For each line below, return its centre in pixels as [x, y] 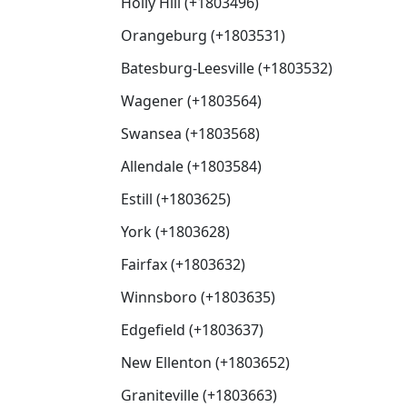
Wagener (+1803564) [191, 101]
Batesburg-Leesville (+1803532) [227, 68]
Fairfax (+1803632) [183, 264]
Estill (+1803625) [176, 199]
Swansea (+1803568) [190, 134]
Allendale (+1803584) [191, 166]
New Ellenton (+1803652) [205, 362]
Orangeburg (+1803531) [203, 35]
